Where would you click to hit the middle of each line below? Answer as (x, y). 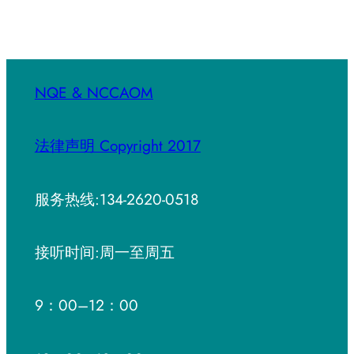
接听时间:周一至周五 (104, 252)
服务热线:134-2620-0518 (116, 199)
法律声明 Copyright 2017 (117, 146)
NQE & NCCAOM (94, 92)
